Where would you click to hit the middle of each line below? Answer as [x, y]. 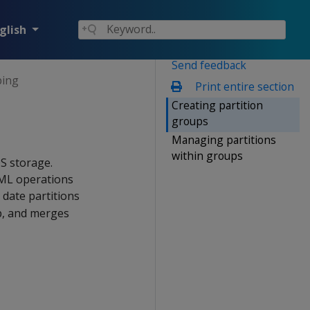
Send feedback [209, 65]
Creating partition [217, 105]
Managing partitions [224, 139]
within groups [207, 155]
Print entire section [243, 86]
